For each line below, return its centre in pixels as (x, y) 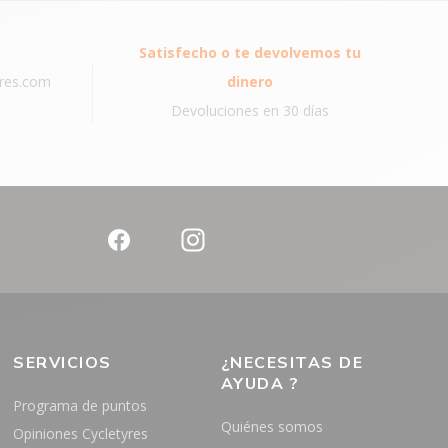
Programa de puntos (80, 405)
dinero (250, 81)
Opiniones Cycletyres (81, 433)
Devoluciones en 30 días (250, 110)
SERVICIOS (62, 362)
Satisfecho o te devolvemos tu (250, 52)
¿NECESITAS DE (292, 362)
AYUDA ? (260, 383)
